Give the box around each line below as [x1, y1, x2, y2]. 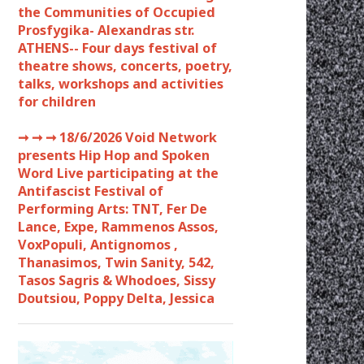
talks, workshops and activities [18, 74, 223, 93]
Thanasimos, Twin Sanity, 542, [18, 253, 214, 271]
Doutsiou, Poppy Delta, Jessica [18, 288, 218, 307]
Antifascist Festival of [18, 181, 163, 200]
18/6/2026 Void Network [56, 128, 217, 146]
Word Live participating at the [18, 163, 219, 182]
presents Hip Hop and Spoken [18, 145, 210, 164]
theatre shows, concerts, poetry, [18, 56, 232, 75]
